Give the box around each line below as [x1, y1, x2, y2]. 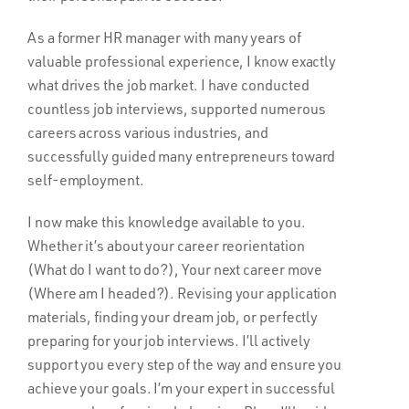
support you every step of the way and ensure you [27, 354, 342, 373]
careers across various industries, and [27, 122, 268, 142]
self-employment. [27, 170, 144, 189]
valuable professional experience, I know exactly [27, 51, 337, 70]
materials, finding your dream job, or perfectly [27, 307, 319, 326]
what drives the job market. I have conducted [27, 75, 309, 94]
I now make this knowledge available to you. [27, 212, 306, 231]
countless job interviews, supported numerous [27, 99, 326, 118]
